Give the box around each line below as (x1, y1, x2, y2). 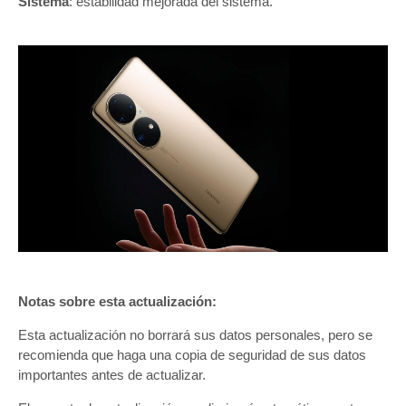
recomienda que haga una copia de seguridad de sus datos (18, 346, 366, 362)
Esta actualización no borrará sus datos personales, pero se (18, 326, 372, 343)
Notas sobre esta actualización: (18, 293, 217, 309)
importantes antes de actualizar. (18, 366, 206, 382)
